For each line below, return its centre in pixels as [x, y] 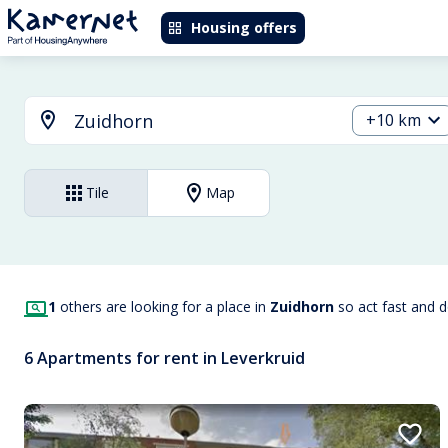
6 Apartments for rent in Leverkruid [164, 358]
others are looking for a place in [163, 306]
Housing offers [244, 27]
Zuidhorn [302, 306]
